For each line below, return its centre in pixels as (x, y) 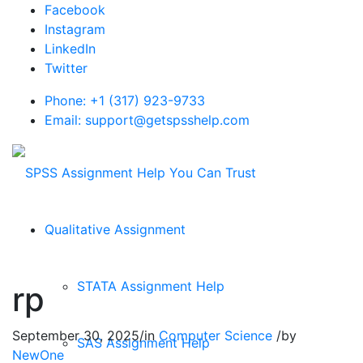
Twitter (66, 68)
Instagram (75, 29)
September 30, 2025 (76, 335)
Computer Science (216, 335)
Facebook (75, 10)
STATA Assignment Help (151, 286)
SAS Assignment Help (143, 342)
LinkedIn (70, 49)
